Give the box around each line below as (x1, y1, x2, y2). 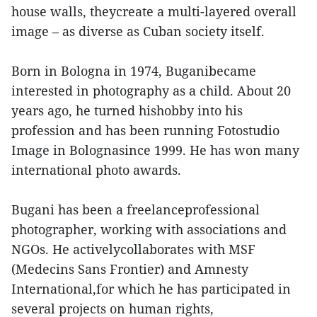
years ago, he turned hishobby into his (11, 102, 243, 120)
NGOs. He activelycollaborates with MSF (11, 241, 255, 258)
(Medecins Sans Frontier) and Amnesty (11, 260, 248, 278)
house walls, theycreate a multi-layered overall (11, 3, 296, 21)
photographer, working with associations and (11, 221, 287, 238)
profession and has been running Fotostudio (11, 122, 279, 139)
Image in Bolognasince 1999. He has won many (11, 142, 299, 159)
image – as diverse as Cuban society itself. (11, 23, 268, 40)
